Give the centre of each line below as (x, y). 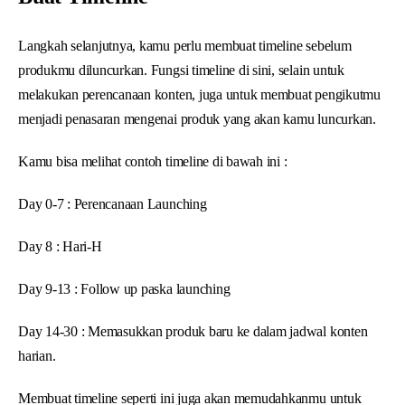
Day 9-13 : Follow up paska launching (124, 288)
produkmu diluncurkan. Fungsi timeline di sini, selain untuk (181, 70)
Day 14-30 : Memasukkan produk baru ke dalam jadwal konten (193, 331)
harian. (37, 355)
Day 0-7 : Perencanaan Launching (113, 203)
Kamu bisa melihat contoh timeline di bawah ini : (153, 161)
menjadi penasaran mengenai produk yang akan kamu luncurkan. (197, 118)
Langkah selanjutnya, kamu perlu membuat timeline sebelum (185, 45)
